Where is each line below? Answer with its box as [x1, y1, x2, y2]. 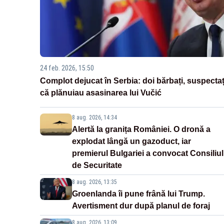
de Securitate [72, 161, 122, 170]
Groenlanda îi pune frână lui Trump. [72, 189, 205, 198]
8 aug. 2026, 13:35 [72, 178, 117, 186]
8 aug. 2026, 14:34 [72, 114, 117, 121]
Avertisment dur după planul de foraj [72, 201, 210, 210]
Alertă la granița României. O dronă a [72, 125, 210, 134]
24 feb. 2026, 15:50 [40, 64, 94, 72]
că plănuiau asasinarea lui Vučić [40, 88, 161, 97]
